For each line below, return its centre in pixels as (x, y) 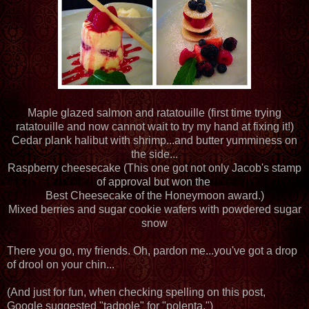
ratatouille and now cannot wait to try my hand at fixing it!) (154, 126)
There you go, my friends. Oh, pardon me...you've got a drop (152, 250)
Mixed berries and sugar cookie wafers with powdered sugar (154, 209)
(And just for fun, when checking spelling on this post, (136, 292)
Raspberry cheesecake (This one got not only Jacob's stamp (154, 168)
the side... (154, 154)
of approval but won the (154, 181)
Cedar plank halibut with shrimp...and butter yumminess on (154, 140)
